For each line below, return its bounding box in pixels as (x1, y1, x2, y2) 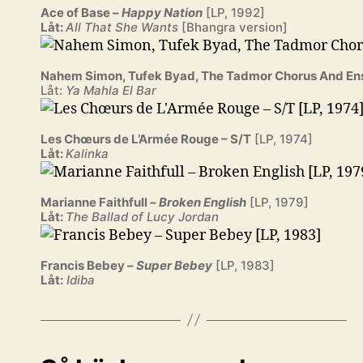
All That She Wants (66, 19, 181, 35)
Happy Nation (122, 4, 203, 20)
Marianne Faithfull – (41, 194, 159, 210)
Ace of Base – (41, 4, 122, 20)
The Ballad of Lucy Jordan (66, 208, 219, 224)
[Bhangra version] (181, 19, 288, 35)
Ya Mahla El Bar (66, 82, 156, 98)
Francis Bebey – (41, 257, 136, 273)
